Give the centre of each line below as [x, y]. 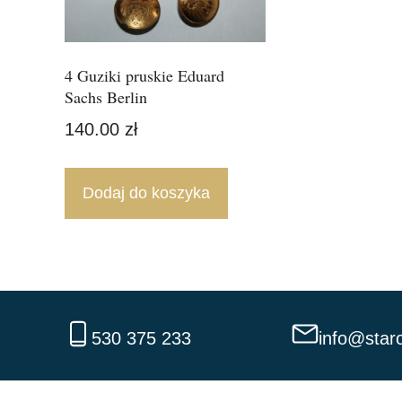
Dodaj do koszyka [146, 193]
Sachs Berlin [106, 97]
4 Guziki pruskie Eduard [144, 75]
